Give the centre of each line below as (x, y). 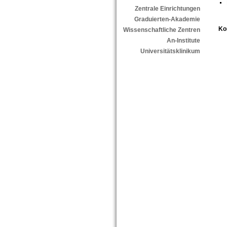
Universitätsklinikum (170, 51)
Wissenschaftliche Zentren (161, 30)
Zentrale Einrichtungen (167, 9)
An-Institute (183, 41)
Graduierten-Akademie (167, 20)
